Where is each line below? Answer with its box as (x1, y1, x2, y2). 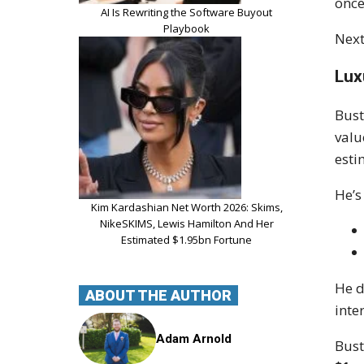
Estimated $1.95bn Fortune (121, 232, 252, 247)
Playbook (163, 20, 210, 36)
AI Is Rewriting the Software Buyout (101, 4, 272, 19)
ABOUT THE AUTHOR (85, 286, 232, 304)
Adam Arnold (156, 331, 232, 346)
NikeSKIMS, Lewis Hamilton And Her (99, 215, 274, 231)
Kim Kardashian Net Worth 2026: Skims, (90, 199, 283, 214)
